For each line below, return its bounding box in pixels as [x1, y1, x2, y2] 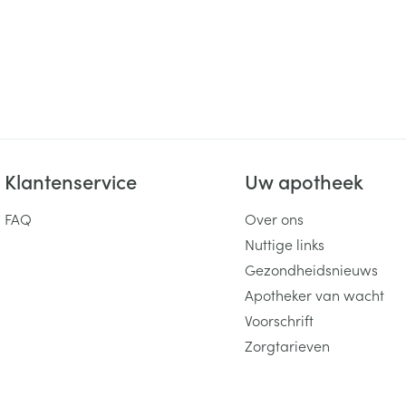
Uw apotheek [245, 167, 364, 195]
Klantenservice [4, 167, 137, 195]
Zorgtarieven [245, 335, 331, 355]
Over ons [245, 208, 304, 228]
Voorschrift [245, 310, 314, 330]
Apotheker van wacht [245, 285, 385, 304]
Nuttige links [245, 234, 325, 254]
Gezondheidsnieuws [245, 259, 379, 279]
